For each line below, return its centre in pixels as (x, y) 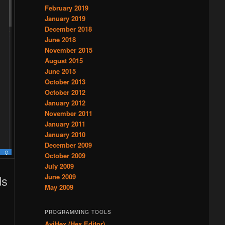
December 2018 (68, 29)
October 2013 (65, 81)
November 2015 (68, 50)
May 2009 (59, 187)
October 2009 (65, 155)
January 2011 (65, 124)
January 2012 (65, 102)
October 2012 (65, 92)
